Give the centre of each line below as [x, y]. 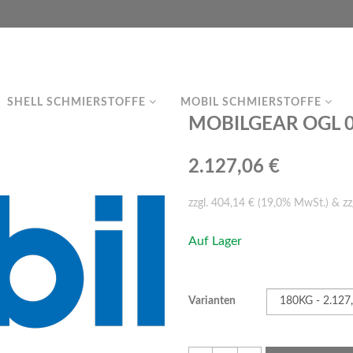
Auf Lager [215, 241]
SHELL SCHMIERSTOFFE [78, 102]
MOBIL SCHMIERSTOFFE [253, 102]
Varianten [212, 301]
